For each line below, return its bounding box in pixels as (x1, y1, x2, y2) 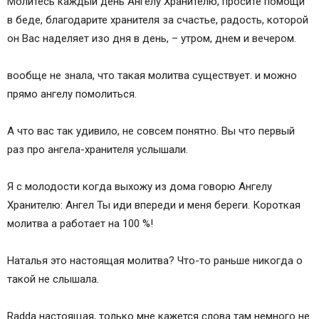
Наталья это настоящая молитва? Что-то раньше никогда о (7, 254, 303, 268)
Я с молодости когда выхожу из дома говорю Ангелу (7, 180, 272, 194)
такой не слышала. (7, 273, 99, 286)
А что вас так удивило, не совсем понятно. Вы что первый (7, 125, 295, 138)
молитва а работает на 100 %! (7, 217, 153, 231)
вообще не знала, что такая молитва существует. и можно (7, 69, 297, 83)
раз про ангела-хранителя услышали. (7, 143, 188, 157)
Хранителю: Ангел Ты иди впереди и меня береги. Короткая (7, 199, 300, 212)
